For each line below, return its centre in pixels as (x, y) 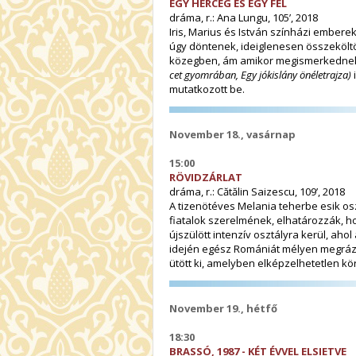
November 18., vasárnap (232, 134)
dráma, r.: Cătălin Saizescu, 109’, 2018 (257, 191)
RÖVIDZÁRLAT (206, 177)
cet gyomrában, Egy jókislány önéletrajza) (261, 74)
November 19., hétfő (223, 308)
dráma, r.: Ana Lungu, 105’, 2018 (244, 17)
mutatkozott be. (207, 89)
